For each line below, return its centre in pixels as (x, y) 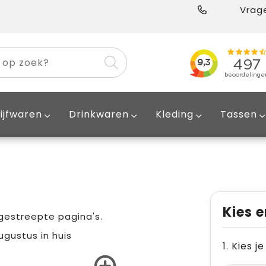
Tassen (238, 114)
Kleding (174, 114)
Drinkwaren (99, 114)
